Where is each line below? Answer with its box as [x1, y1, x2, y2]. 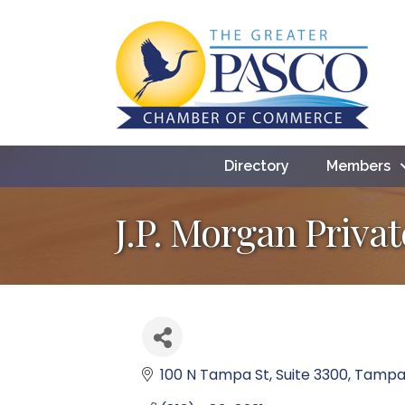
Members [325, 156, 391, 174]
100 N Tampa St [160, 363, 269, 385]
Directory [223, 156, 289, 174]
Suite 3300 [276, 363, 348, 385]
